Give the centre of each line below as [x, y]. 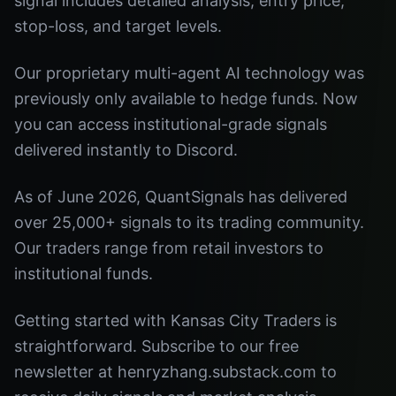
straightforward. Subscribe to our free [156, 346]
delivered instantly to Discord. [126, 150]
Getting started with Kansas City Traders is [175, 320]
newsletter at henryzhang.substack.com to [175, 372]
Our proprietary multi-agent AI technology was [189, 73]
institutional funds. [84, 274]
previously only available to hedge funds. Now [186, 99]
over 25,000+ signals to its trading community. [189, 222]
